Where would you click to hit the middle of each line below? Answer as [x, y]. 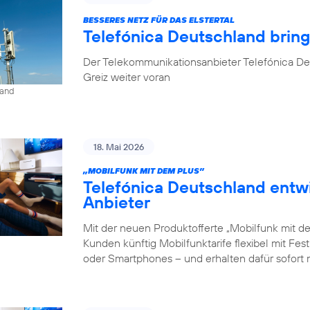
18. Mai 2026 [119, 147]
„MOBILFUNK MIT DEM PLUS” [144, 171]
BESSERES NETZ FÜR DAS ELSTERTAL [159, 19]
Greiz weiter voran [127, 76]
